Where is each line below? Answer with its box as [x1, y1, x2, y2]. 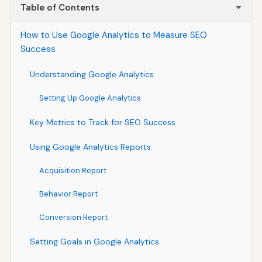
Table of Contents [20, 1, 99, 13]
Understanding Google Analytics [29, 68, 154, 80]
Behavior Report [39, 188, 98, 199]
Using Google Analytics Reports [29, 141, 151, 152]
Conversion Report [39, 212, 108, 222]
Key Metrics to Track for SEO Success [29, 116, 175, 127]
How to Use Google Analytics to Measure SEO [20, 29, 207, 41]
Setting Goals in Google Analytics [29, 236, 159, 247]
